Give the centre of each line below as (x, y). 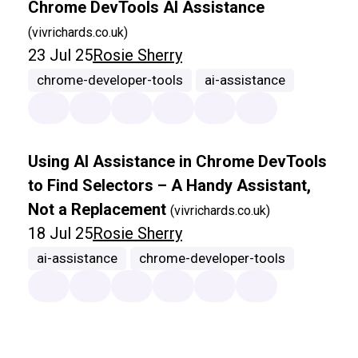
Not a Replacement (99, 210)
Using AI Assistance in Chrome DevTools (177, 162)
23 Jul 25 (60, 56)
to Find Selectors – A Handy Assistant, (169, 186)
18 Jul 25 (60, 234)
